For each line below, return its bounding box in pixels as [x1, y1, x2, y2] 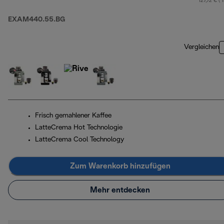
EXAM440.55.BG [8, 16, 65, 23]
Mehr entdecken [90, 186, 150, 194]
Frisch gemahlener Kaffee [35, 112, 111, 119]
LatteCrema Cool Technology [35, 136, 124, 143]
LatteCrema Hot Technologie [35, 124, 122, 131]
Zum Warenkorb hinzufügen [69, 162, 170, 170]
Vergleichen [184, 44, 219, 51]
